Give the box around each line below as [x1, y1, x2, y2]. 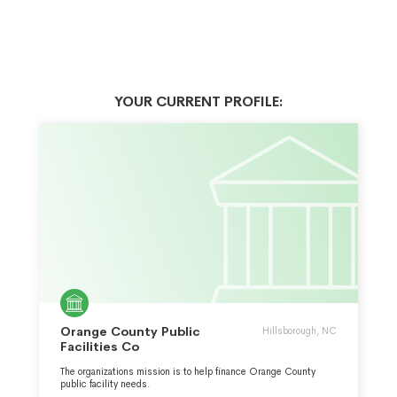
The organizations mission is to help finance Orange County [60, 364, 315, 378]
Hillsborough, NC [262, 323, 337, 337]
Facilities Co [60, 338, 139, 354]
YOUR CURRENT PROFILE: [114, 92, 283, 112]
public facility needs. [60, 377, 151, 390]
